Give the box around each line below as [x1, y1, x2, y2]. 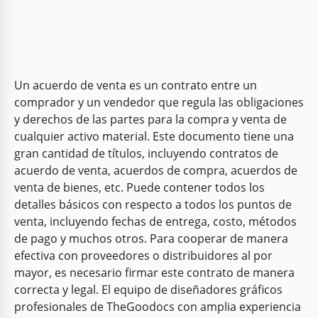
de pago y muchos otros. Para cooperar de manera [14, 231, 288, 247]
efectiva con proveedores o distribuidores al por [14, 248, 273, 264]
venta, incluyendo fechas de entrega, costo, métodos [14, 214, 297, 230]
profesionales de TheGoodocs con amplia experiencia [14, 299, 301, 315]
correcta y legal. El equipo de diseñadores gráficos [14, 282, 283, 298]
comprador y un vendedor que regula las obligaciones [14, 94, 304, 111]
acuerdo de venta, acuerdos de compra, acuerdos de [14, 163, 297, 179]
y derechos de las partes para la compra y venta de [14, 111, 287, 128]
